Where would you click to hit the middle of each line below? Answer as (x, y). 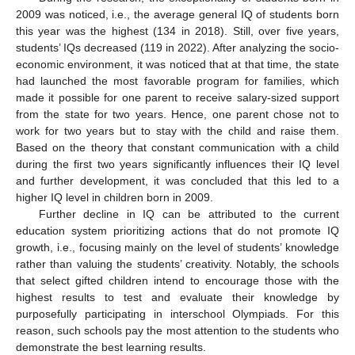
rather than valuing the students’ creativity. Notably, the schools (177, 263)
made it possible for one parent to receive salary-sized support (177, 97)
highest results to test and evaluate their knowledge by (177, 297)
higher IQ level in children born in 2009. (115, 197)
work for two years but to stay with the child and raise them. (177, 130)
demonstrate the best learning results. (111, 347)
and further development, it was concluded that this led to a (177, 180)
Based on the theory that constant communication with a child (177, 147)
